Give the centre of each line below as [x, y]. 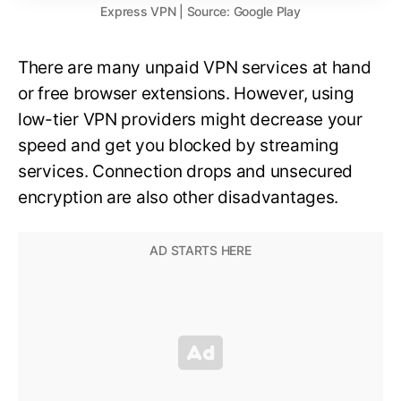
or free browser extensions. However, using [186, 94]
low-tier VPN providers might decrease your [190, 120]
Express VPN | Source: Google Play [200, 12]
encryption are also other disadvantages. [179, 198]
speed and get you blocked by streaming [179, 146]
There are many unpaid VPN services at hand [195, 68]
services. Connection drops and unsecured [186, 172]
